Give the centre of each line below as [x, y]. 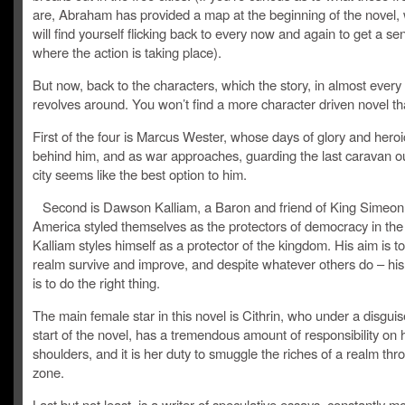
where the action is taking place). [127, 52]
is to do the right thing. [96, 283]
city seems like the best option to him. [140, 174]
